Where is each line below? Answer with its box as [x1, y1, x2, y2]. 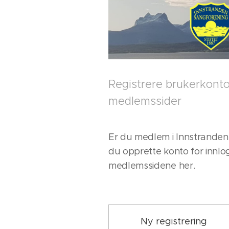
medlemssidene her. [108, 160, 195, 172]
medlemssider [108, 94, 181, 108]
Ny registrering [141, 216, 207, 227]
